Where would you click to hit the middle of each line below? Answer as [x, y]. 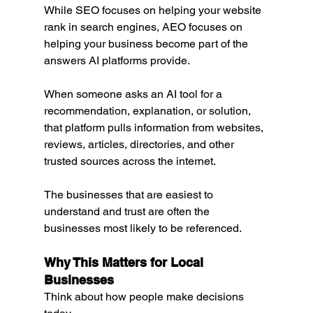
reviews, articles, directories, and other [140, 145]
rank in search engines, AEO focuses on [144, 27]
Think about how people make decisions [145, 297]
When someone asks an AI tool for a [134, 94]
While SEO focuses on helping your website [154, 10]
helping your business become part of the [147, 44]
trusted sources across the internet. [130, 161]
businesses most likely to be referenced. [143, 228]
